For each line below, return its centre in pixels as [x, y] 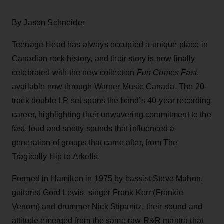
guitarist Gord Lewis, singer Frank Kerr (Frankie [98, 192]
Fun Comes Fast [167, 72]
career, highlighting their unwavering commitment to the [112, 114]
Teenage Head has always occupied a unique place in [110, 44]
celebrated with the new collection [74, 72]
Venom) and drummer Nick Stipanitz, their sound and [107, 206]
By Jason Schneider [48, 22]
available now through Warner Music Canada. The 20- [110, 86]
